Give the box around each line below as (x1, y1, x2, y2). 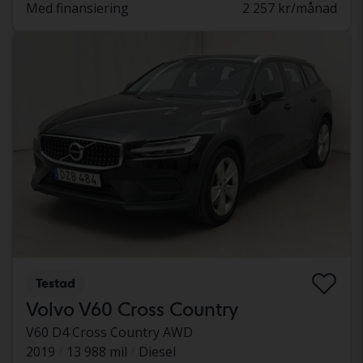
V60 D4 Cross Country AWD (26, 322, 193, 341)
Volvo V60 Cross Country (26, 297, 238, 321)
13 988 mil (66, 342, 127, 361)
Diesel (139, 342, 176, 361)
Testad (36, 275, 75, 291)
